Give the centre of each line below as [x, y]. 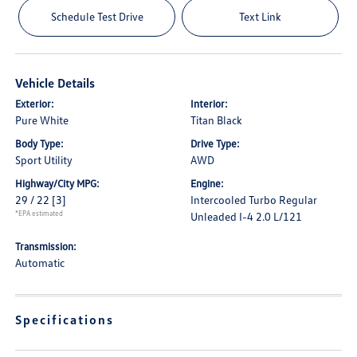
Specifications [65, 319]
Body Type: [40, 143]
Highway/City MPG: [58, 183]
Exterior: [35, 103]
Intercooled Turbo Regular [254, 199]
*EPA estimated [39, 213]
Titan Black [216, 120]
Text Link [260, 17]
